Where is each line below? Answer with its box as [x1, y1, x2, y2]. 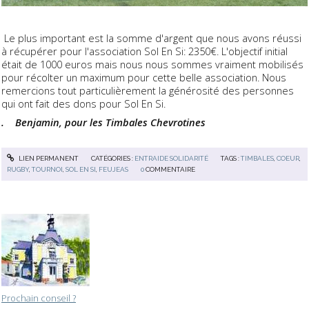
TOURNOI [32, 165, 63, 173]
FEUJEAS [99, 165, 129, 173]
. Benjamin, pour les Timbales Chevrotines [1, 115, 206, 130]
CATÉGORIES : [90, 154, 134, 162]
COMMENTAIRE [146, 165, 196, 173]
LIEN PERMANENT [17, 154, 79, 162]
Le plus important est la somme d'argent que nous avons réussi [1, 31, 301, 46]
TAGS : [221, 154, 241, 162]
